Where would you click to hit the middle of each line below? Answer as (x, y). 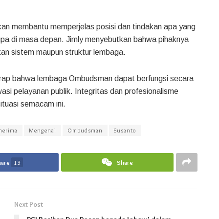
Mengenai (43, 130)
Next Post (29, 204)
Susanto (125, 130)
